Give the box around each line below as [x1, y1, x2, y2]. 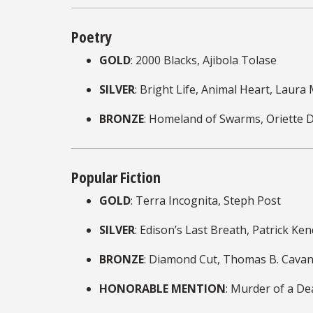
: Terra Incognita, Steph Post [131, 192, 281, 208]
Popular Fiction [71, 166, 163, 187]
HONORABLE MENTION [99, 280, 226, 296]
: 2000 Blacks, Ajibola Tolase [131, 52, 277, 68]
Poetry [71, 25, 115, 47]
